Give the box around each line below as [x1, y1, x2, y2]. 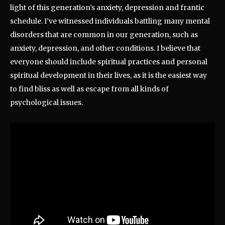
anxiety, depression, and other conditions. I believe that [10, 44, 200, 53]
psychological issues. [10, 98, 83, 107]
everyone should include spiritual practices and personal [10, 57, 207, 67]
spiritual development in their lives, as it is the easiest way [10, 71, 207, 80]
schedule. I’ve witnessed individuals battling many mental [10, 17, 210, 26]
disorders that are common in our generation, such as [10, 30, 198, 40]
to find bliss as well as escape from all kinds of [10, 84, 169, 94]
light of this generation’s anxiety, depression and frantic [10, 3, 204, 13]
